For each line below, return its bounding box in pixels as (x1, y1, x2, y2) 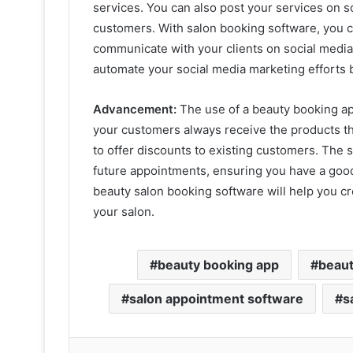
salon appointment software (129, 290, 303, 307)
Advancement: (93, 101, 176, 117)
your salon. (93, 203, 154, 219)
